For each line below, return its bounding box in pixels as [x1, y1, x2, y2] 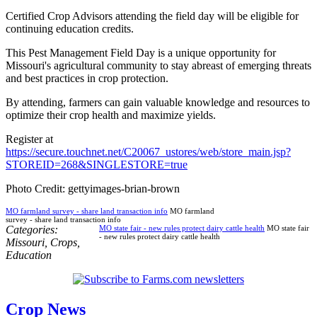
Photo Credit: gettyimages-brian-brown [6, 182, 180, 195]
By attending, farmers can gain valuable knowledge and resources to [6, 96, 310, 108]
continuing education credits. [6, 22, 134, 35]
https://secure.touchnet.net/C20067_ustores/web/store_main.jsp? [6, 145, 291, 158]
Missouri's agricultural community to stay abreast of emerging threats [6, 59, 311, 71]
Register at [6, 132, 53, 145]
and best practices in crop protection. [6, 71, 168, 84]
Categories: [6, 223, 58, 236]
